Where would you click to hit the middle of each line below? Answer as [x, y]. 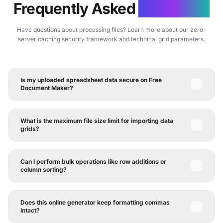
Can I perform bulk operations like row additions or [93, 162]
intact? [30, 210]
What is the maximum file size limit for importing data [97, 121]
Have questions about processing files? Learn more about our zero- [111, 30]
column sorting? [44, 169]
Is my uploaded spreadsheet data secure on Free [91, 80]
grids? [30, 129]
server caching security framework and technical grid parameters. [111, 39]
